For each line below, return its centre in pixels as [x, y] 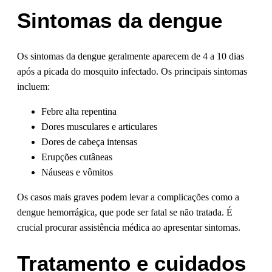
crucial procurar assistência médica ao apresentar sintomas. [129, 228]
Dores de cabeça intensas [89, 142]
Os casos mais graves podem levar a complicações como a [128, 197]
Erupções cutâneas [77, 157]
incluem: [33, 87]
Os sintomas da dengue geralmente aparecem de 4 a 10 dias [131, 56]
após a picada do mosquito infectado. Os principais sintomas [132, 72]
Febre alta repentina [79, 112]
